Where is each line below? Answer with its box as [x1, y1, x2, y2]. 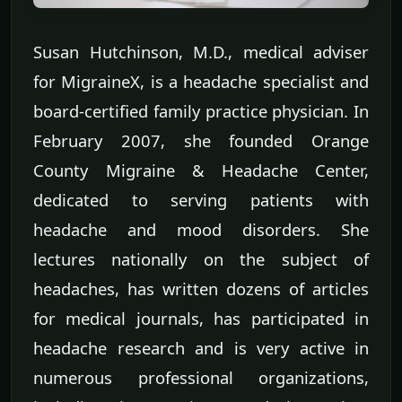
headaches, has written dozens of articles [33, 276, 369, 300]
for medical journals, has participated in [33, 306, 369, 329]
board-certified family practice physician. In [33, 99, 369, 122]
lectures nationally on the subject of [33, 247, 369, 270]
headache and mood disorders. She [33, 217, 369, 240]
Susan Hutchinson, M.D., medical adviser [33, 39, 369, 63]
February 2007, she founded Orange [33, 128, 369, 152]
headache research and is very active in [33, 336, 369, 359]
